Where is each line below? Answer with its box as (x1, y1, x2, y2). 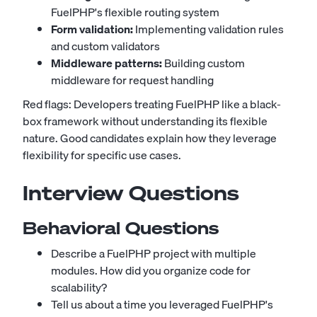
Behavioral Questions (23, 217, 219, 239)
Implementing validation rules (133, 20, 284, 38)
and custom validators (51, 37, 160, 55)
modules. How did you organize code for (51, 261, 250, 279)
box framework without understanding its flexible (23, 112, 267, 130)
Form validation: (51, 20, 133, 38)
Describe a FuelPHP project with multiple (51, 244, 256, 263)
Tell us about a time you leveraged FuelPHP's (51, 295, 273, 313)
